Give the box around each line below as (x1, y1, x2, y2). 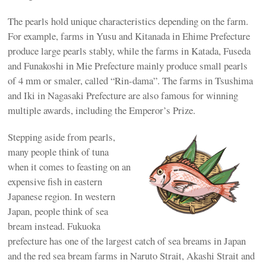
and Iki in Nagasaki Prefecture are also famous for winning (8, 88, 239, 103)
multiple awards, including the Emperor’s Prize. (8, 103, 196, 118)
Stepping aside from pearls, (8, 130, 116, 144)
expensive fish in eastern (8, 175, 103, 189)
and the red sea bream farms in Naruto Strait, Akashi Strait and (8, 249, 255, 263)
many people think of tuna (8, 145, 109, 159)
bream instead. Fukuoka (8, 219, 101, 233)
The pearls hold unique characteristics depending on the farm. (8, 14, 249, 28)
